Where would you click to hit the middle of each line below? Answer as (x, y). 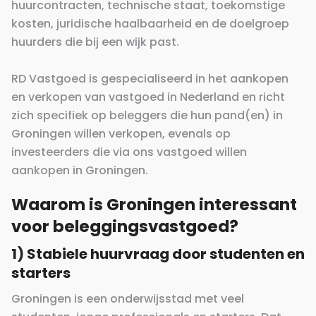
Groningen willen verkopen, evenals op (121, 134)
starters (41, 273)
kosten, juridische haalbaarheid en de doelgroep (150, 24)
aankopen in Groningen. (80, 171)
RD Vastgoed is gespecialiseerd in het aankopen (150, 79)
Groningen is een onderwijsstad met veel (128, 299)
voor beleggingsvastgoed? (125, 227)
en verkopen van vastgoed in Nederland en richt (148, 97)
